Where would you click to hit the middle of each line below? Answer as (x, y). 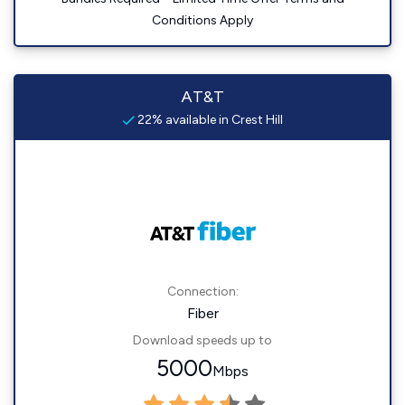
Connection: (202, 292)
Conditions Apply (202, 20)
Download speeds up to (202, 340)
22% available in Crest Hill (209, 120)
